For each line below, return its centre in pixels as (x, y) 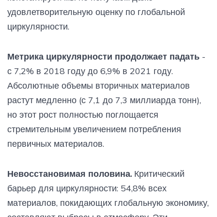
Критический (159, 173)
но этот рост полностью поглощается (83, 114)
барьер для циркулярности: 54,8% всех (87, 188)
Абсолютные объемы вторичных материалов (99, 85)
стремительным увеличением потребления (94, 129)
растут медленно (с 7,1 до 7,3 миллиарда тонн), (104, 100)
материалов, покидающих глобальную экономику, (108, 202)
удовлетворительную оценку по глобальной (96, 12)
